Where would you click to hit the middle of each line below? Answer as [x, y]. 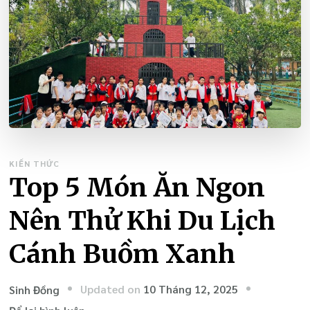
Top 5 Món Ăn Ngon [137, 188]
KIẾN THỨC [35, 164]
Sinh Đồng [35, 290]
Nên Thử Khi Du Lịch [143, 221]
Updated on [112, 289]
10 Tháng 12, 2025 [191, 289]
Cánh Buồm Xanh [122, 254]
